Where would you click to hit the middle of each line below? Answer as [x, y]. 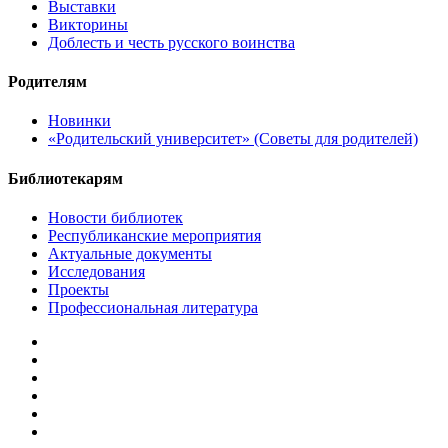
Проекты [78, 289]
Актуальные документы [130, 253]
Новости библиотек [115, 217]
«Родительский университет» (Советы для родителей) [233, 139]
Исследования [96, 271]
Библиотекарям [65, 178]
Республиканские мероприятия [154, 235]
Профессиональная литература [153, 307]
